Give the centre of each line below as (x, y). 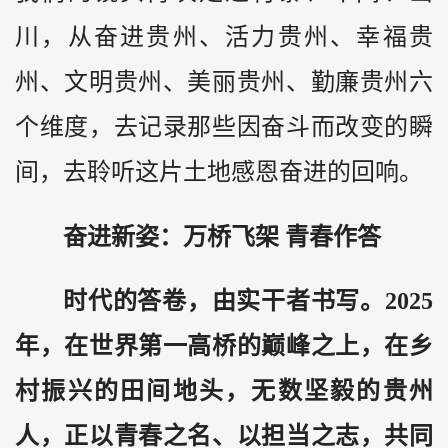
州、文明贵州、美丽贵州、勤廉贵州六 (224, 82)
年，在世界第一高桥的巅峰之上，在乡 (224, 346)
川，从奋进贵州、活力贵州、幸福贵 (224, 37)
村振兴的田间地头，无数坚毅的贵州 (224, 391)
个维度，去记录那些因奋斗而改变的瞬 (224, 127)
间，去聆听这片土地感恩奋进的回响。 (219, 172)
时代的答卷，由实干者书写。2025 (248, 301)
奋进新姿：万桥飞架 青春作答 (222, 236)
